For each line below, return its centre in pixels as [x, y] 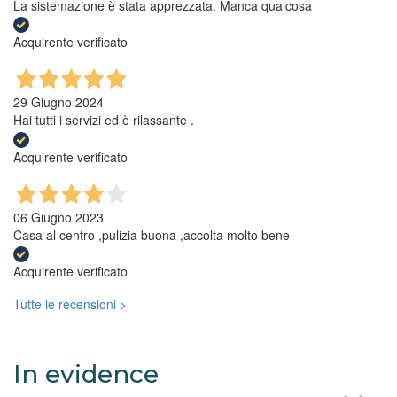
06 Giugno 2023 [58, 217]
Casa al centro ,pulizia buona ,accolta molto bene [152, 234]
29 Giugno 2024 [58, 102]
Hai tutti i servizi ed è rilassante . [104, 120]
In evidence [86, 374]
